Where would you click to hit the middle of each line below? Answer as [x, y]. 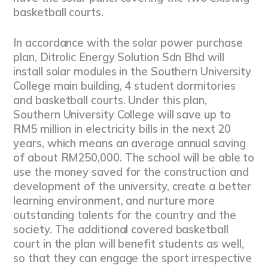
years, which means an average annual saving [130, 144]
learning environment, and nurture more [114, 201]
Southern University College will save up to [122, 115]
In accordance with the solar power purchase [128, 43]
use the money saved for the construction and [131, 172]
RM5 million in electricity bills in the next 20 [122, 129]
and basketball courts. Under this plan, [110, 100]
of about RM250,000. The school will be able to [134, 158]
